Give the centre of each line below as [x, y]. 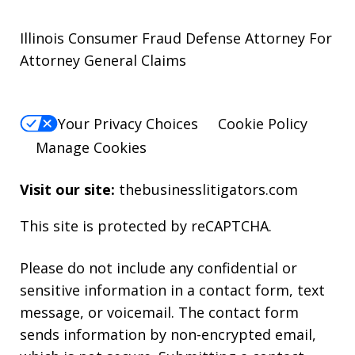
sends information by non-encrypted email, [168, 335]
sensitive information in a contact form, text [172, 290]
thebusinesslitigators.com [208, 190]
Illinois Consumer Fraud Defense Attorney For [176, 38]
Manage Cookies [91, 148]
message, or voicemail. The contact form [159, 313]
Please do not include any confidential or [158, 268]
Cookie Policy [263, 124]
